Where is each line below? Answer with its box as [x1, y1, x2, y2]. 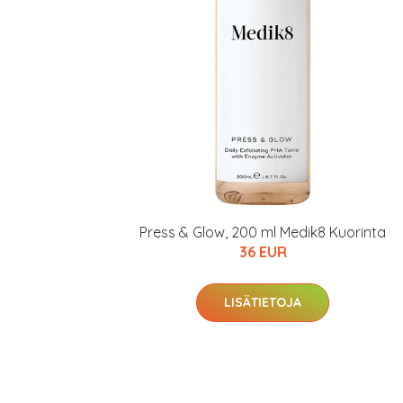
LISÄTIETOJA [224, 294, 301, 310]
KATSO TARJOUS [278, 14, 381, 31]
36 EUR [238, 243, 287, 261]
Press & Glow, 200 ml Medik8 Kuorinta [139, 223, 386, 241]
